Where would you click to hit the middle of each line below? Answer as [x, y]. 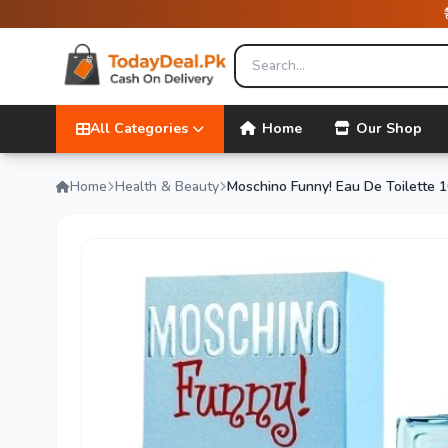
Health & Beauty [167, 186]
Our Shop [389, 128]
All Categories [139, 128]
